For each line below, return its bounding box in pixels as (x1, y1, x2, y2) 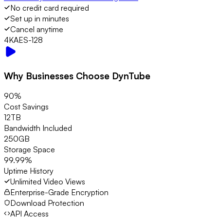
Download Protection (10, 198, 84, 208)
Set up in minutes (10, 13, 69, 23)
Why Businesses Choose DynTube (4, 70, 150, 81)
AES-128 (14, 35, 43, 45)
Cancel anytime (10, 24, 63, 34)
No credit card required (10, 2, 89, 13)
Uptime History (4, 166, 54, 176)
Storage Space (4, 145, 55, 155)
